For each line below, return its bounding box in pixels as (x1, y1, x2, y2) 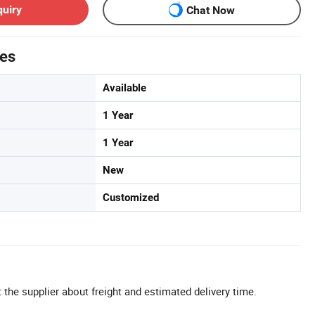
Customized (103, 191, 159, 204)
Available (103, 82, 146, 94)
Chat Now (186, 3, 235, 17)
